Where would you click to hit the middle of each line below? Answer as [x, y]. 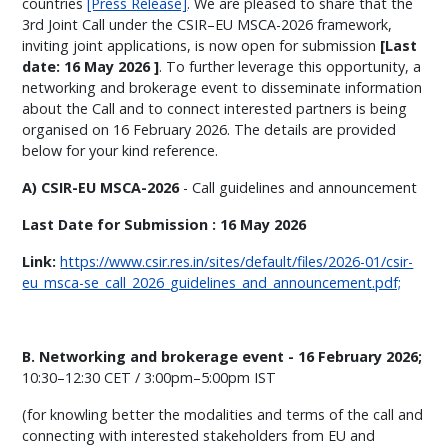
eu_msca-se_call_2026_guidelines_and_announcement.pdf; [212, 282]
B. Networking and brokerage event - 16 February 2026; [222, 356]
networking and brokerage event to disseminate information [222, 87]
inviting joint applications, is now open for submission [201, 45]
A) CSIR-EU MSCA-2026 [103, 187]
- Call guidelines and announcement [302, 187]
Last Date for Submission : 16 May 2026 [166, 224]
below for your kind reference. [120, 150]
